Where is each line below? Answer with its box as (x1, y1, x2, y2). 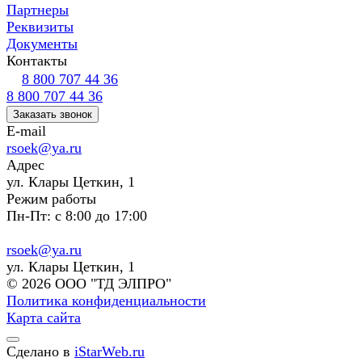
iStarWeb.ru (74, 343, 145, 360)
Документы (6, 36, 78, 53)
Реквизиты (6, 19, 74, 36)
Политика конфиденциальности (6, 293, 206, 309)
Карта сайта (6, 309, 81, 326)
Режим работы (6, 191, 96, 208)
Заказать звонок (13, 108, 92, 121)
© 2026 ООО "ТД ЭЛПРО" (6, 276, 171, 293)
